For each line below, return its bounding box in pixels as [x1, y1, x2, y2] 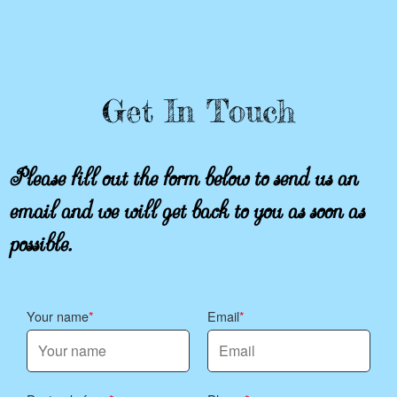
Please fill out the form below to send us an [9, 149, 357, 194]
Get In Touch [102, 92, 295, 131]
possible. [9, 214, 72, 260]
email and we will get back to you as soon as [9, 182, 364, 227]
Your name [27, 307, 89, 326]
